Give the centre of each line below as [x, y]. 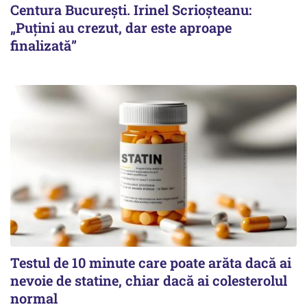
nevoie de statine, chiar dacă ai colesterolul [149, 280]
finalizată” [44, 46]
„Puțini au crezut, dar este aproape [121, 28]
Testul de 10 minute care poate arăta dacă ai [151, 262]
